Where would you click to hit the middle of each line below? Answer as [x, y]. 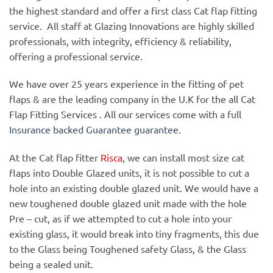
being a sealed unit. [51, 264]
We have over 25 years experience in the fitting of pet [126, 84]
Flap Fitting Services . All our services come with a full [125, 114]
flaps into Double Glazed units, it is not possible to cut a [129, 173]
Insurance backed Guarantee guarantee [94, 129]
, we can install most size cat [183, 158]
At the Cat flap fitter [54, 158]
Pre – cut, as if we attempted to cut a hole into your [120, 218]
